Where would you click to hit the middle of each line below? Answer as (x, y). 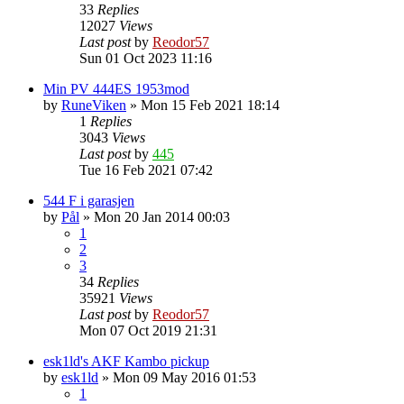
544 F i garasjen (89, 200)
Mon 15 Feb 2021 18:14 (210, 105)
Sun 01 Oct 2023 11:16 (146, 58)
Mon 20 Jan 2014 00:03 (162, 216)
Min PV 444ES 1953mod (116, 88)
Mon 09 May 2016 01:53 (184, 377)
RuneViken (94, 105)
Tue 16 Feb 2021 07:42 (146, 170)
